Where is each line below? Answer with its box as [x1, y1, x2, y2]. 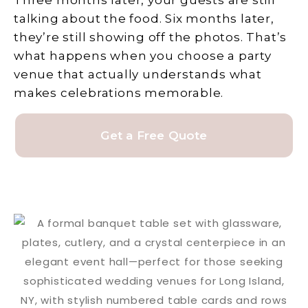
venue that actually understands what [14, 67, 262, 82]
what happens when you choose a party [14, 49, 272, 63]
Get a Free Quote [100, 129, 208, 143]
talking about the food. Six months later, [14, 12, 274, 26]
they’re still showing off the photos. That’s [14, 30, 287, 45]
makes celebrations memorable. [14, 86, 224, 100]
